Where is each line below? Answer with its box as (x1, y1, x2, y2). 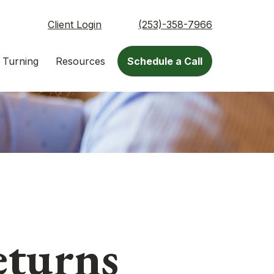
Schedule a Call (127, 55, 203, 67)
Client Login (48, 18, 102, 31)
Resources (56, 55, 106, 67)
